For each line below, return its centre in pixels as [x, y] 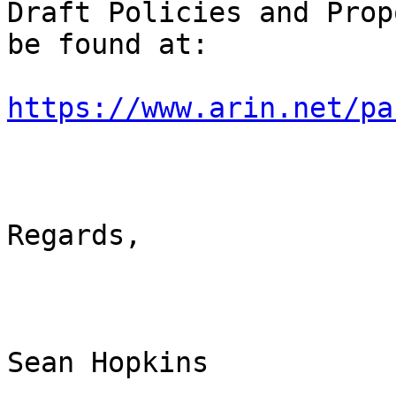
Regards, [74, 236]
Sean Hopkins [108, 363]
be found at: [108, 45]
